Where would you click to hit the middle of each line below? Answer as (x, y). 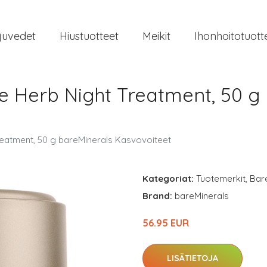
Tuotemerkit (221, 178)
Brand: (159, 196)
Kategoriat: (168, 178)
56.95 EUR (166, 223)
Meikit (156, 36)
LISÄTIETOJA (193, 258)
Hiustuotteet (89, 36)
